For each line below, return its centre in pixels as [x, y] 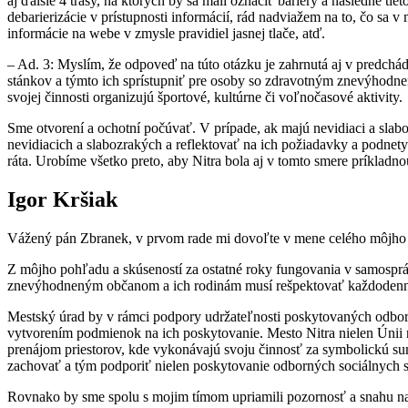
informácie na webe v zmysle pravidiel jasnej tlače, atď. [166, 34]
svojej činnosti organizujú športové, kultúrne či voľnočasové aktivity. [205, 97]
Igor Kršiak [62, 200]
